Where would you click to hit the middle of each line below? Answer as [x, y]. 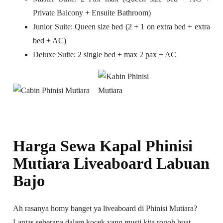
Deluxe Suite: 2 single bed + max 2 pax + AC [105, 55]
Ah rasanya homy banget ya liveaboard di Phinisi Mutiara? [105, 209]
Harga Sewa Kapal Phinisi [103, 146]
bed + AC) [50, 41]
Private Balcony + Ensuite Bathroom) [92, 13]
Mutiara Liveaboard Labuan [111, 164]
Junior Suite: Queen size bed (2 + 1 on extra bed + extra [121, 27]
